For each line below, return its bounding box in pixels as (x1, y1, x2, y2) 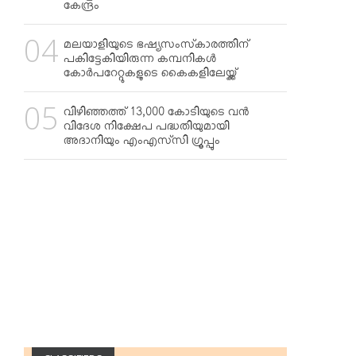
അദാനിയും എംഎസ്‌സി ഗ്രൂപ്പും (64, 134, 220, 152)
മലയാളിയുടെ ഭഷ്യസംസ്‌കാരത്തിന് (64, 38, 249, 56)
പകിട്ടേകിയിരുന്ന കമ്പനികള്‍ (64, 52, 216, 70)
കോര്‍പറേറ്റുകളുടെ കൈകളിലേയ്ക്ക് (64, 67, 237, 84)
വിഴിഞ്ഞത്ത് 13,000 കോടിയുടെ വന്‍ (64, 106, 250, 123)
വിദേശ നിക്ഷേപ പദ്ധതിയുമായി (64, 120, 230, 137)
